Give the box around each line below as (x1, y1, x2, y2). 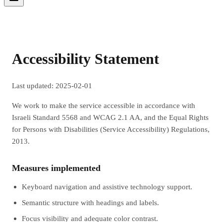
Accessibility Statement (12, 50, 159, 67)
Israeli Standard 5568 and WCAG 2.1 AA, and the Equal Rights (12, 112, 209, 121)
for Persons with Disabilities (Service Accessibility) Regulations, (12, 124, 210, 133)
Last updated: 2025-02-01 (12, 81, 92, 90)
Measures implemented (12, 163, 101, 173)
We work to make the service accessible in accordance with (12, 101, 195, 110)
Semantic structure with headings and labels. (22, 198, 159, 207)
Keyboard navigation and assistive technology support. (22, 182, 192, 191)
